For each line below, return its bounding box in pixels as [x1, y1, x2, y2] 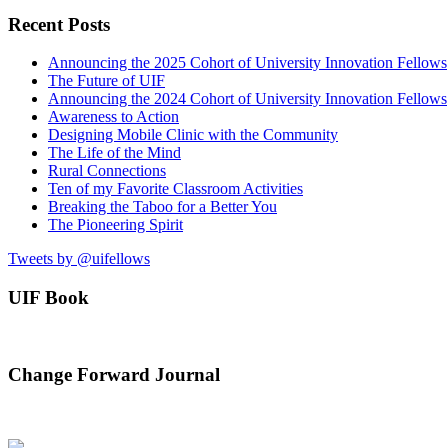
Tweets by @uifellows [8, 250, 150, 268]
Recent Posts [8, 13, 110, 35]
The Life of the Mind [48, 144, 181, 162]
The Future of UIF [48, 72, 165, 90]
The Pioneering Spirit [48, 216, 183, 234]
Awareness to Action [48, 108, 179, 126]
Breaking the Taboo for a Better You [48, 198, 277, 216]
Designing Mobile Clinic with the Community [48, 126, 338, 144]
